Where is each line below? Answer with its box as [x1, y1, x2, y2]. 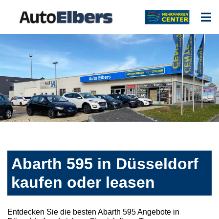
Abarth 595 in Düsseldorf [11, 155, 198, 173]
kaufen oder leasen [11, 174, 155, 192]
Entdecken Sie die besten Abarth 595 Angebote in [7, 208, 179, 217]
